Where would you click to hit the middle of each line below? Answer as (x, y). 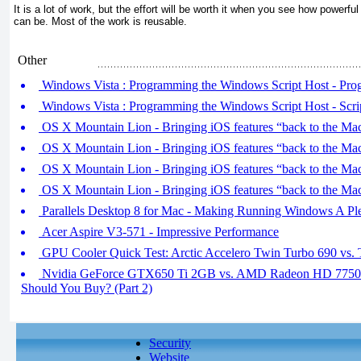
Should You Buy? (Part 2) (87, 288)
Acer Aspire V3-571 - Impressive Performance (159, 232)
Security (170, 343)
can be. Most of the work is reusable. (100, 22)
